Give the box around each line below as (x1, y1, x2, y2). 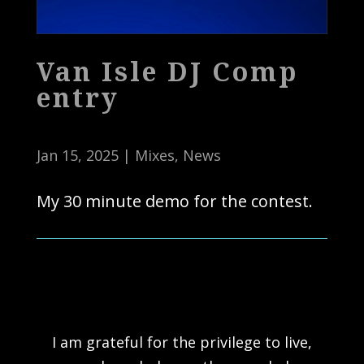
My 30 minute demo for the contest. (36, 190, 313, 213)
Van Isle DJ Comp (36, 54, 298, 89)
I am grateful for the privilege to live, (51, 332, 312, 353)
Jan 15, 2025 (36, 145, 119, 166)
